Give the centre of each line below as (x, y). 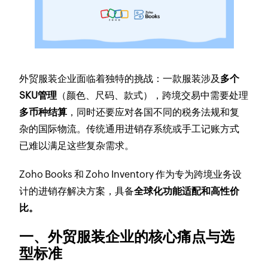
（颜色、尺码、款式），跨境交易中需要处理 (153, 95)
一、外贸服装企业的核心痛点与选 (127, 237)
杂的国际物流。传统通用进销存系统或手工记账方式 (130, 129)
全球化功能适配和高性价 (187, 191)
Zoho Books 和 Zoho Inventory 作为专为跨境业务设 (131, 174)
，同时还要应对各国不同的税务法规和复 (153, 112)
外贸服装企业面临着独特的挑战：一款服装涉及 (120, 79)
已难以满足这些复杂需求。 (77, 146)
